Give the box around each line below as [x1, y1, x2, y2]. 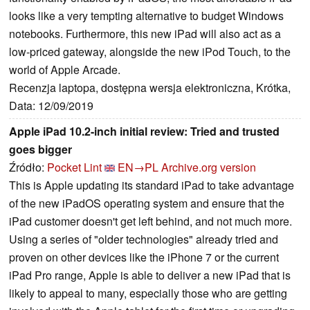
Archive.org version [161, 159, 256, 176]
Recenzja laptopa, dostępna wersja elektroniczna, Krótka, [9, 80, 291, 96]
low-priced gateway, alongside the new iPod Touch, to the [9, 44, 291, 60]
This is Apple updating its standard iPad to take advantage [9, 177, 294, 194]
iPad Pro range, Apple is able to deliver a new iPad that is [9, 267, 291, 284]
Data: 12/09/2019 [9, 98, 93, 114]
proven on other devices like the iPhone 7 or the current [9, 249, 279, 266]
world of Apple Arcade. [9, 62, 120, 78]
